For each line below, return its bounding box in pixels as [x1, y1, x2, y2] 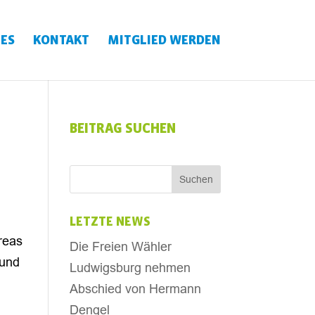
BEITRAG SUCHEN [69, 121, 176, 136]
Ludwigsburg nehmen [69, 260, 191, 275]
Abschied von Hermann [69, 281, 201, 296]
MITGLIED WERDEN [107, 33, 221, 47]
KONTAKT [32, 33, 89, 47]
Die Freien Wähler [69, 239, 172, 254]
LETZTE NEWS [69, 215, 150, 229]
